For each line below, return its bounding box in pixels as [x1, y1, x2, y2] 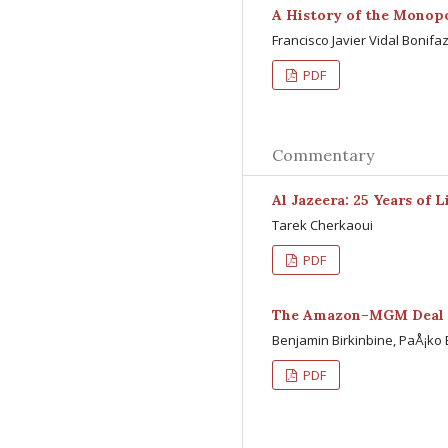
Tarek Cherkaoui [272, 216, 373, 234]
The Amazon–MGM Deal [272, 306, 444, 324]
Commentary [272, 145, 374, 165]
